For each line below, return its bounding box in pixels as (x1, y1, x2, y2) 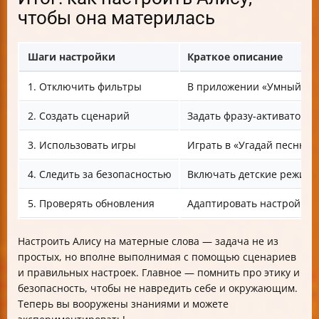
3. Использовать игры (28, 137, 136, 152)
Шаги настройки (28, 49, 115, 63)
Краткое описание (187, 49, 283, 63)
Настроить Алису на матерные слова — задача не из (18, 234, 278, 248)
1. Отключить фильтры (28, 79, 142, 93)
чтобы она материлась (18, 6, 215, 28)
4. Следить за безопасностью (28, 167, 172, 181)
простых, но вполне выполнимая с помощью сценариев (18, 249, 296, 263)
